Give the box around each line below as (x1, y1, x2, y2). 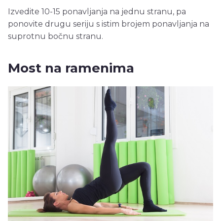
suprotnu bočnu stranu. (8, 32, 103, 41)
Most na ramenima (8, 60, 138, 76)
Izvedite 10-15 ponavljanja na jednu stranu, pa (8, 7, 186, 17)
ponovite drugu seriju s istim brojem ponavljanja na (8, 19, 209, 29)
